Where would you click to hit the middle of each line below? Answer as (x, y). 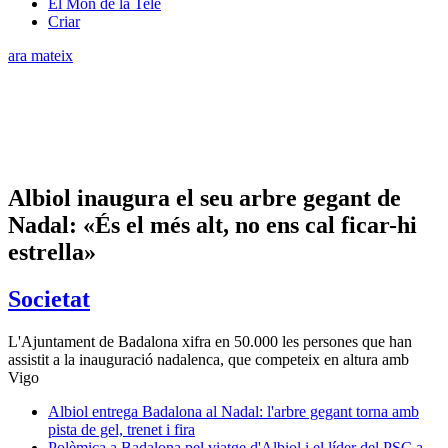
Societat (49, 298)
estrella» (52, 251)
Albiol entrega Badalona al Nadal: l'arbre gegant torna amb (233, 411)
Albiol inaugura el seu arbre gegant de (204, 197)
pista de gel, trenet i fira (121, 429)
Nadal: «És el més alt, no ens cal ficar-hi (212, 224)
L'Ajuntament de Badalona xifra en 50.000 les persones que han (210, 341)
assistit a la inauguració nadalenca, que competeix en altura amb (208, 359)
